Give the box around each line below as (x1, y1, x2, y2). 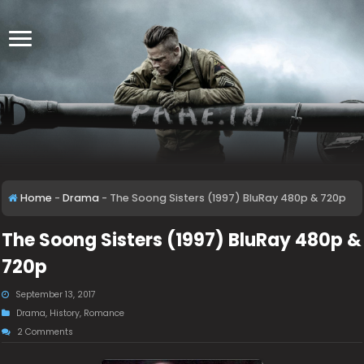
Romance (84, 307, 125, 319)
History (50, 307, 80, 319)
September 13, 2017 (15, 288, 97, 301)
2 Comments (17, 326, 74, 338)
